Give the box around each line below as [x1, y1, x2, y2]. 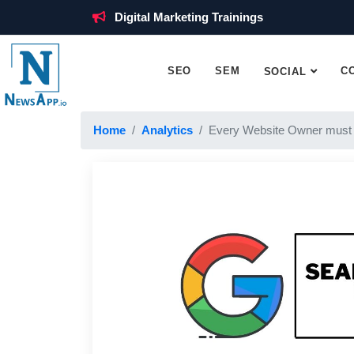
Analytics [141, 123, 193, 137]
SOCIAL [263, 66, 307, 77]
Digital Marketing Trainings [115, 10, 263, 24]
